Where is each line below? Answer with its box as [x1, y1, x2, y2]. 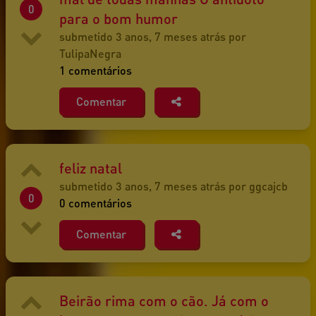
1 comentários [59, 63, 132, 78]
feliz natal [59, 159, 122, 177]
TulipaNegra [59, 47, 121, 61]
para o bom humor [59, 10, 178, 28]
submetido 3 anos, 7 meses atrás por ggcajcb [59, 179, 288, 193]
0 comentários [59, 196, 132, 210]
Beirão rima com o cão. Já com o [59, 292, 269, 310]
